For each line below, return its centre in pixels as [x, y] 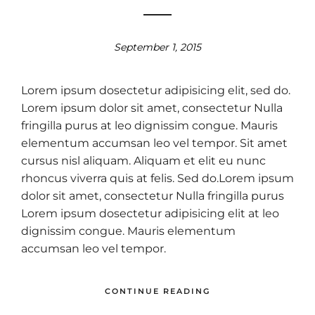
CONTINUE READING [157, 291]
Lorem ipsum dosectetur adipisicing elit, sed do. [156, 91]
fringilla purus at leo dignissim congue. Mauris [149, 126]
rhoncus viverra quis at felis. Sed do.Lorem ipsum [157, 179]
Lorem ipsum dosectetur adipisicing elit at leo [150, 214]
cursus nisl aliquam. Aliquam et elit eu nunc [143, 161]
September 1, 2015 [157, 47]
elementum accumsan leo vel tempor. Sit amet [154, 143]
